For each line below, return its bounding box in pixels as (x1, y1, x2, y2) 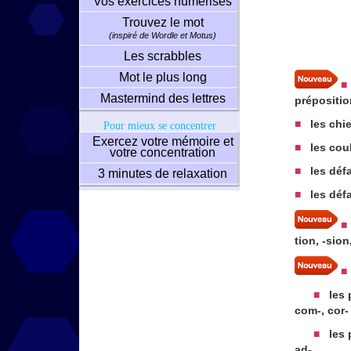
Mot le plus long (118, 71, 207, 84)
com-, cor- (295, 303, 349, 317)
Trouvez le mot (121, 16, 204, 29)
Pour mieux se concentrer (103, 119, 216, 132)
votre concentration (110, 146, 216, 159)
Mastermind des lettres (100, 92, 226, 105)
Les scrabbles (124, 49, 202, 63)
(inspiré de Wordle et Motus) (109, 31, 217, 40)
